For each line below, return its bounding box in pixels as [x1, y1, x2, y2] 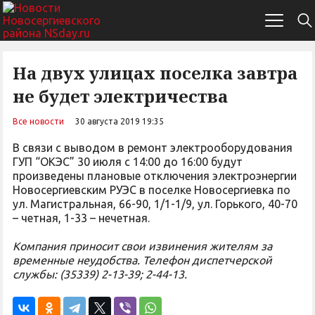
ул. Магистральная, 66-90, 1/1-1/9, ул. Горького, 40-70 [13, 198, 297, 210]
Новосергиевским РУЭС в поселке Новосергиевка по [13, 184, 290, 196]
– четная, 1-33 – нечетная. [13, 212, 150, 224]
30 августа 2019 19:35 [75, 117, 164, 126]
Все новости [13, 117, 64, 126]
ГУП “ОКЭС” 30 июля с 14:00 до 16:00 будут [13, 155, 243, 168]
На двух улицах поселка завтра [13, 61, 297, 84]
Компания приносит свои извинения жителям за [13, 240, 272, 252]
